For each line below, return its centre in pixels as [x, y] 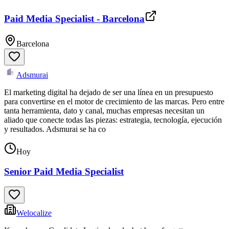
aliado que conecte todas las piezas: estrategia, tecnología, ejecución [113, 120]
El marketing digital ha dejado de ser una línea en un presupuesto [109, 92]
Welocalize [34, 213]
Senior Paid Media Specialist [64, 171]
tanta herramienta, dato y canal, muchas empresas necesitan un [104, 111]
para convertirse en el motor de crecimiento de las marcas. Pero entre [114, 101]
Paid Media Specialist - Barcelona [74, 19]
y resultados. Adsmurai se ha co [55, 129]
